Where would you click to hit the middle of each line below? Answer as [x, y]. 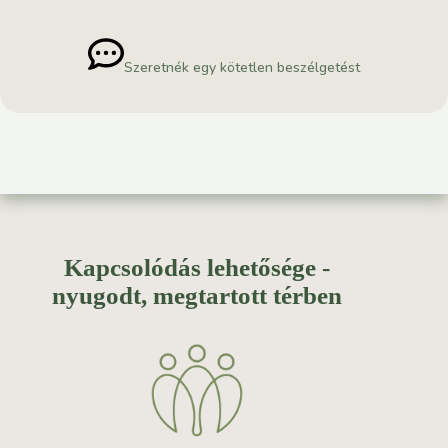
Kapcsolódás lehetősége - [197, 267]
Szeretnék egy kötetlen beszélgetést [242, 68]
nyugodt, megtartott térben [197, 295]
